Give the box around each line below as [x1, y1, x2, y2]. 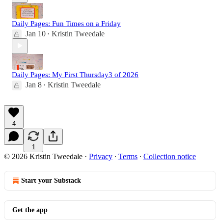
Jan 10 [26, 29, 46, 38]
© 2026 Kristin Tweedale [4, 152, 82, 161]
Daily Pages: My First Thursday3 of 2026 [12, 70, 138, 79]
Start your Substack [21, 176, 81, 184]
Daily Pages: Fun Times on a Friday [12, 19, 121, 27]
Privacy [89, 152, 112, 161]
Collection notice [143, 152, 196, 161]
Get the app [12, 206, 48, 214]
